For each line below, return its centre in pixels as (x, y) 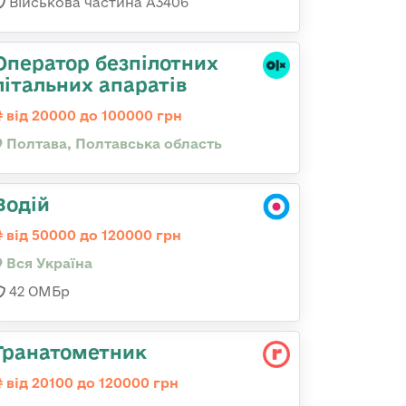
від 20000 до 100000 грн (92, 116)
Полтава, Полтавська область (112, 144)
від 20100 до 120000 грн (91, 383)
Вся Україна (48, 263)
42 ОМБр (38, 291)
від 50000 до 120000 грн (92, 235)
